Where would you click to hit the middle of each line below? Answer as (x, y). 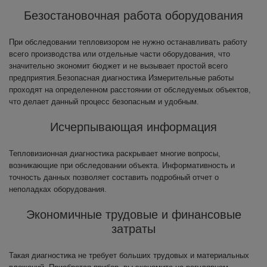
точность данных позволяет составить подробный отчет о (114, 177)
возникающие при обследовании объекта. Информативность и (122, 165)
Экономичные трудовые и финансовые (133, 215)
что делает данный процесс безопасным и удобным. (104, 102)
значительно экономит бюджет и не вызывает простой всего (118, 66)
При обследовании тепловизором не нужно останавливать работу (128, 42)
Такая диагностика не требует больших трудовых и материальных (129, 255)
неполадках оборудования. (58, 189)
